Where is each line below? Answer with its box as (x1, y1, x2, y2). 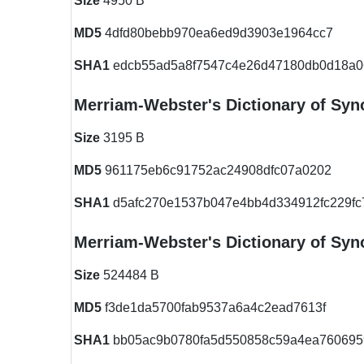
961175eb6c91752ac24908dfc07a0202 (102, 163, 331, 177)
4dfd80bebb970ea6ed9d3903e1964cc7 (102, 26, 333, 40)
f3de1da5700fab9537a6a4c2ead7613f (102, 301, 326, 314)
